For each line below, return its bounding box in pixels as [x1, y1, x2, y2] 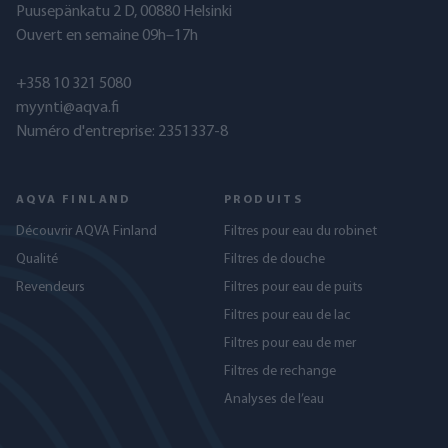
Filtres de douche [224, 252, 325, 267]
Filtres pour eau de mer [224, 336, 356, 351]
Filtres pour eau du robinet [224, 224, 377, 239]
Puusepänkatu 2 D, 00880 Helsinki [16, 4, 232, 20]
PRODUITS [224, 194, 304, 206]
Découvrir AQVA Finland [16, 224, 157, 239]
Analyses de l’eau [224, 392, 324, 407]
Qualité [16, 252, 58, 267]
